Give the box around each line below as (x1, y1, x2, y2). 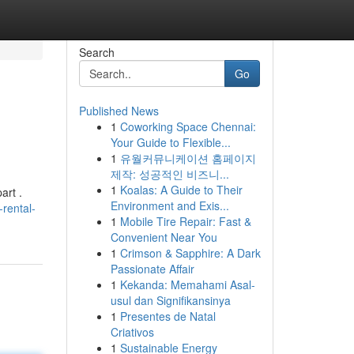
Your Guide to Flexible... (110, 134, 231, 150)
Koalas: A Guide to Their (119, 182, 243, 198)
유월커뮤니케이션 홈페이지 (119, 150, 256, 166)
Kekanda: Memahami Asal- (119, 277, 255, 292)
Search (78, 44, 115, 60)
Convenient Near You (110, 229, 217, 245)
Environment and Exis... (110, 198, 229, 213)
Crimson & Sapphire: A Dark (119, 245, 261, 261)
